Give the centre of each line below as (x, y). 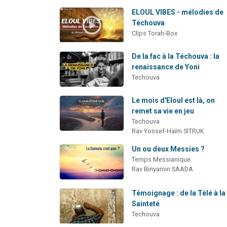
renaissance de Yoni (166, 67)
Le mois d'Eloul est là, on (174, 101)
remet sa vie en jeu (163, 111)
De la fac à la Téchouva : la (176, 56)
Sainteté (146, 204)
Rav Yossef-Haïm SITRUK (168, 131)
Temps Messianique (161, 160)
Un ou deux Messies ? (168, 149)
